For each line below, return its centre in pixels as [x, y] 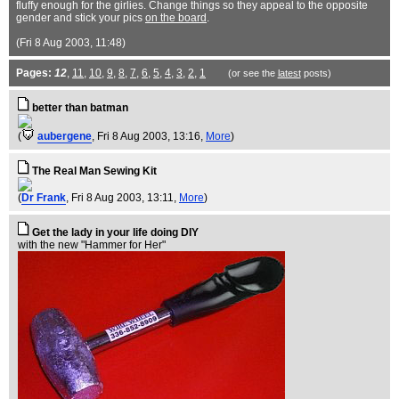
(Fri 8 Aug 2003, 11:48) [71, 43]
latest [289, 73]
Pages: [34, 73]
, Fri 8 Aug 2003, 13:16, [149, 136]
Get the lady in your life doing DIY [115, 232]
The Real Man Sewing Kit [94, 171]
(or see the [252, 73]
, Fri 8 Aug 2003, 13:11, [122, 198]
